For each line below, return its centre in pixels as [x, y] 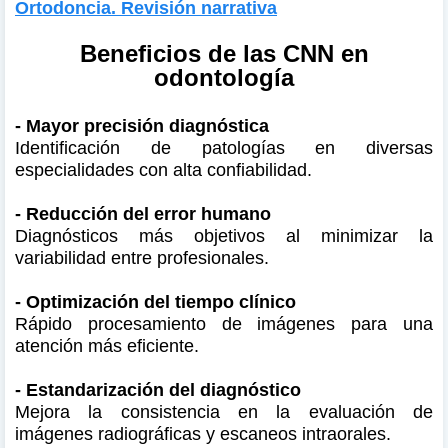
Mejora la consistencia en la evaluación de [224, 411]
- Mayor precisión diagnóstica [142, 125]
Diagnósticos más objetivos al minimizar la [224, 235]
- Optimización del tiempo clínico [155, 301]
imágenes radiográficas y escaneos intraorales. [205, 433]
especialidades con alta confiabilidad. [166, 169]
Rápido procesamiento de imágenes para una [224, 323]
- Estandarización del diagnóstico [158, 389]
